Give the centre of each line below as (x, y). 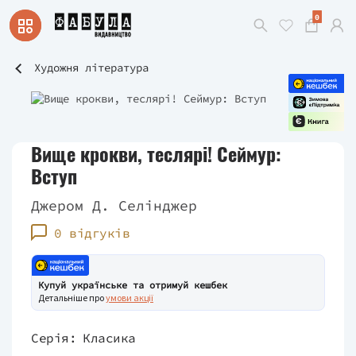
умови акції (130, 298)
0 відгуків (92, 233)
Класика (109, 338)
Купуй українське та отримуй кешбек (133, 285)
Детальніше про (72, 298)
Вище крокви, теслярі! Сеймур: (156, 153)
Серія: (54, 338)
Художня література (91, 68)
